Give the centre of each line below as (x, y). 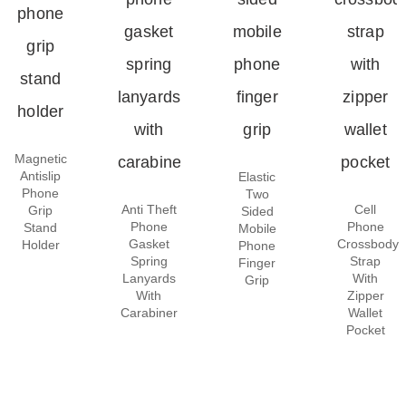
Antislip (41, 175)
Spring (149, 261)
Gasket (149, 243)
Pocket (365, 329)
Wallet (366, 312)
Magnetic (40, 158)
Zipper (365, 295)
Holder (40, 244)
